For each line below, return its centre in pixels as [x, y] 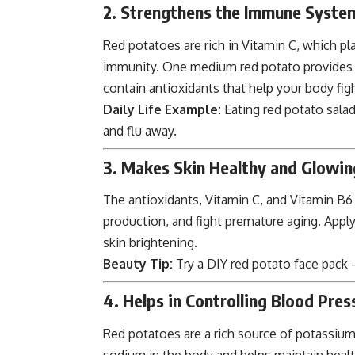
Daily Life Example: [162, 109]
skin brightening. [150, 243]
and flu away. [140, 130]
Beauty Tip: [138, 264]
